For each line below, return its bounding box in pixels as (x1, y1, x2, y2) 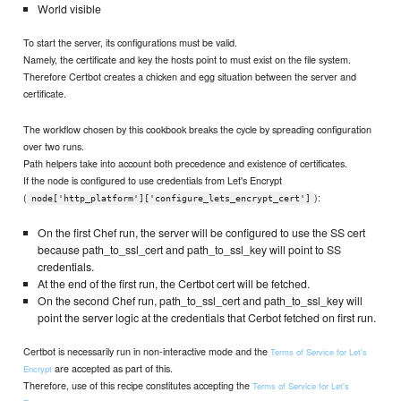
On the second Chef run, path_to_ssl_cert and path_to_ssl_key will (37, 293, 363, 310)
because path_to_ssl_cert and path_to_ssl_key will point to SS (37, 242, 341, 259)
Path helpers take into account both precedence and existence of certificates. (23, 155, 348, 170)
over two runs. (23, 138, 85, 153)
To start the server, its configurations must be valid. (23, 34, 238, 49)
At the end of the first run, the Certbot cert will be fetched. (37, 276, 310, 293)
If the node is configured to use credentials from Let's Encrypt (23, 172, 283, 187)
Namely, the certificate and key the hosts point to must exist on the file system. (23, 51, 352, 66)
